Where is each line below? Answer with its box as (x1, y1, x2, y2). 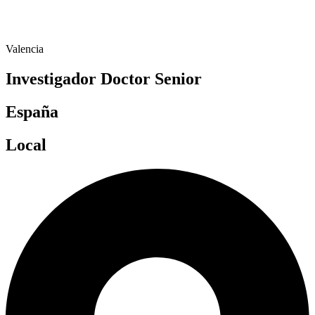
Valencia (6, 43, 44, 56)
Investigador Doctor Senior (6, 70, 202, 89)
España (6, 103, 58, 122)
